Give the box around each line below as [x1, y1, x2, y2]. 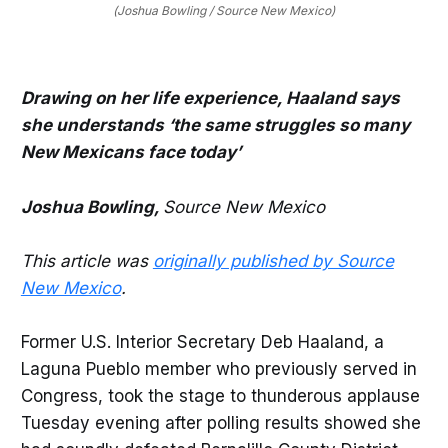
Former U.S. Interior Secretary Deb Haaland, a [20, 332, 384, 353]
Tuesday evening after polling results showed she [20, 413, 421, 434]
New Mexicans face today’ [20, 142, 241, 163]
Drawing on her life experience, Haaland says [20, 88, 400, 109]
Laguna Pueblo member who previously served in [20, 359, 417, 380]
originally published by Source [152, 250, 394, 271]
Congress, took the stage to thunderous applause [20, 386, 420, 407]
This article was [20, 250, 153, 271]
